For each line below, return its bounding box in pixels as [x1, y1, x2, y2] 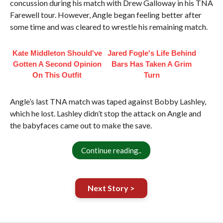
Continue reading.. [81, 146, 142, 155]
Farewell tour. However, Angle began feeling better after [9, 10, 202, 19]
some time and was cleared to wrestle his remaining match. [9, 22, 208, 31]
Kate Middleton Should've [12, 49, 102, 57]
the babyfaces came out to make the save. [9, 120, 152, 130]
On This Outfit [32, 71, 82, 79]
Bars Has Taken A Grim [111, 60, 192, 68]
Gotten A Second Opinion [12, 60, 102, 68]
